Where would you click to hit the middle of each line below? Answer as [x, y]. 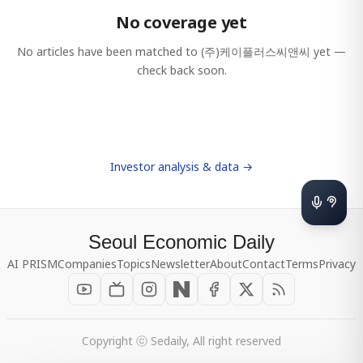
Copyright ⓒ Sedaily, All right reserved [181, 341]
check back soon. [181, 70]
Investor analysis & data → [181, 167]
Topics [134, 264]
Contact [264, 264]
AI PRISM [32, 264]
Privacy [337, 264]
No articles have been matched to [109, 51]
